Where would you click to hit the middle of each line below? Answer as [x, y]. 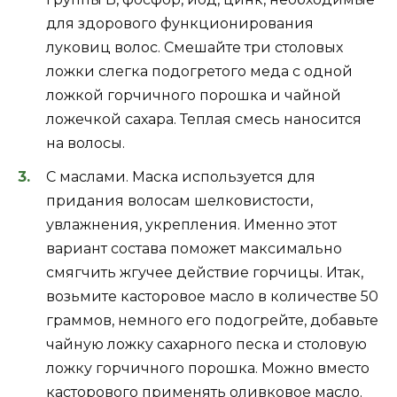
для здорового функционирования [180, 23]
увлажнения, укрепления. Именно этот [191, 224]
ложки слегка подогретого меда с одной [199, 71]
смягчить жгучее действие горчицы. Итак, [205, 272]
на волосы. [86, 143]
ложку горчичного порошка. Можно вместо [208, 368]
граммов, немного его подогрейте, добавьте [212, 320]
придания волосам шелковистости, [179, 200]
